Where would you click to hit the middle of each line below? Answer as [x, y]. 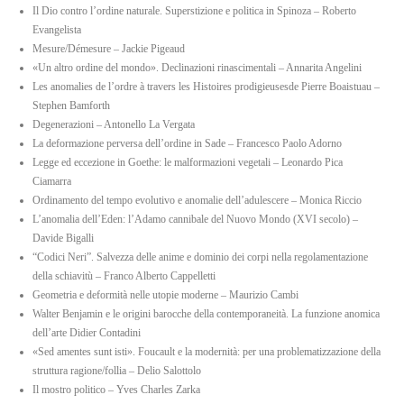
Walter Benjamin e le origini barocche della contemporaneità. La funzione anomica [206, 314]
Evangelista [57, 30]
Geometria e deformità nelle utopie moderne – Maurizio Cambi [165, 295]
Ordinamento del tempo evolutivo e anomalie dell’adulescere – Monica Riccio [197, 200]
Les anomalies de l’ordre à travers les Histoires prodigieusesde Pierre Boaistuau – [206, 87]
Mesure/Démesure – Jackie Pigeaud [109, 49]
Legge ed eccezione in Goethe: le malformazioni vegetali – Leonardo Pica [188, 162]
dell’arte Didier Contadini [87, 333]
